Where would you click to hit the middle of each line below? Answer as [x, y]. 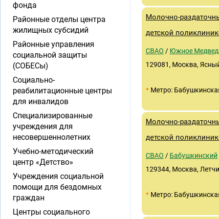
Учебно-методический [53, 151]
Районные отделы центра [59, 19]
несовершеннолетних [52, 137]
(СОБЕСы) [31, 66]
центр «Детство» [43, 162]
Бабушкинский [194, 155]
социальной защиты [50, 55]
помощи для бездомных [57, 187]
